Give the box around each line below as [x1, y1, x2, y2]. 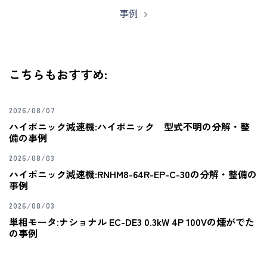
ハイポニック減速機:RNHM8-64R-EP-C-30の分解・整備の [9, 166, 257, 181]
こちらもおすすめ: [9, 65, 107, 83]
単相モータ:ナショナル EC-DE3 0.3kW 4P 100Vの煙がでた [9, 214, 254, 229]
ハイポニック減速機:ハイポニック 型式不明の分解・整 [9, 119, 250, 133]
